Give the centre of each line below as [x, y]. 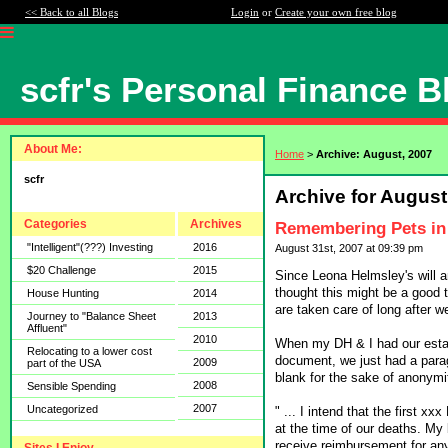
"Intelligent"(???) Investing [90, 247]
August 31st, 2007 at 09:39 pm [349, 248]
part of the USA [64, 363]
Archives [216, 224]
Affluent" [47, 328]
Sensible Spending [71, 386]
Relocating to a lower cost [89, 351]
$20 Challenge [61, 270]
